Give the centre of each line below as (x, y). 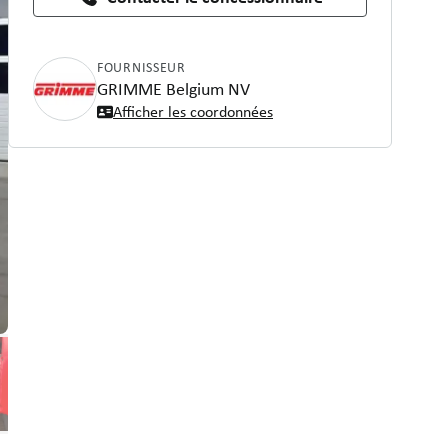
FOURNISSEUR (141, 67)
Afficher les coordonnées (193, 111)
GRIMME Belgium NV (173, 88)
